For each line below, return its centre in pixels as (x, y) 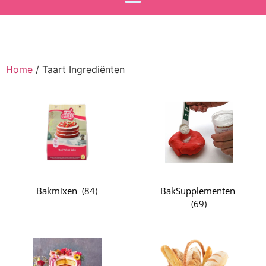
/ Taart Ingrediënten (79, 69)
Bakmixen (57, 190)
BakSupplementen (198, 190)
